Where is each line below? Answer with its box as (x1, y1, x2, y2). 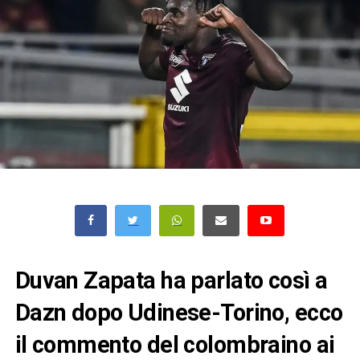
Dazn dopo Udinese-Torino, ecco (14, 298, 343, 326)
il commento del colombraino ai (14, 330, 335, 358)
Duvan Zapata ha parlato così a (14, 266, 328, 294)
